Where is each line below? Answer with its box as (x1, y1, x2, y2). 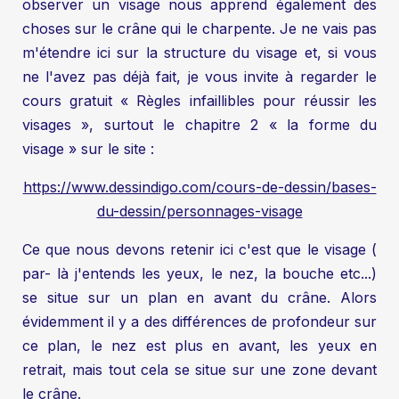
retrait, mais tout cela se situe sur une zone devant (22, 360, 377, 379)
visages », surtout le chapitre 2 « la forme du (22, 115, 377, 134)
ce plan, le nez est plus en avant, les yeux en (22, 336, 377, 354)
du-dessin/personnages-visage (96, 201, 303, 220)
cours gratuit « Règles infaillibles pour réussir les (22, 91, 377, 110)
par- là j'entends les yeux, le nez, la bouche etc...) (22, 264, 377, 282)
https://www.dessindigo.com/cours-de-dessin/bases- (22, 177, 377, 196)
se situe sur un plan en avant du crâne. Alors (22, 288, 377, 306)
